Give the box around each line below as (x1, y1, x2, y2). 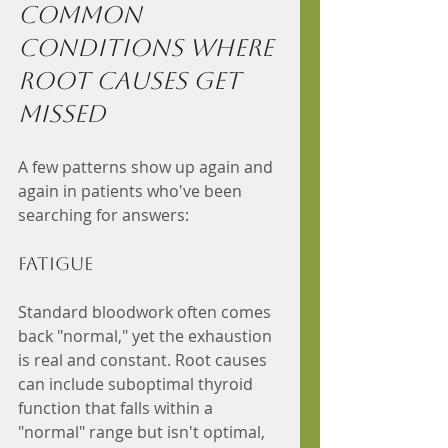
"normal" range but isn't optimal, (18, 421, 269, 444)
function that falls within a (18, 397, 217, 420)
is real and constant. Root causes (18, 349, 271, 372)
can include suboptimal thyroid (18, 373, 257, 396)
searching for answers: (18, 204, 189, 227)
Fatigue (18, 253, 98, 275)
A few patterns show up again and (18, 156, 277, 179)
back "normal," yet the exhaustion (18, 325, 276, 348)
